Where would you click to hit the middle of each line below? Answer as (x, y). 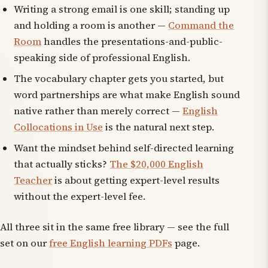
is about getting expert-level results (136, 180)
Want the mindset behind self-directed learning (124, 148)
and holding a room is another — (91, 25)
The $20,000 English (157, 164)
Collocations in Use (59, 127)
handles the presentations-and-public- (132, 41)
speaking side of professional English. (102, 57)
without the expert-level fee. (80, 196)
